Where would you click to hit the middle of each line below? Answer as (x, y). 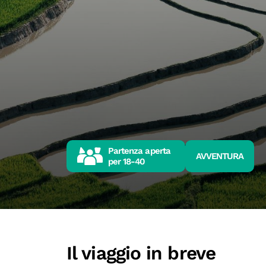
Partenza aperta (139, 151)
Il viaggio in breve (141, 253)
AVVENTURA (220, 156)
